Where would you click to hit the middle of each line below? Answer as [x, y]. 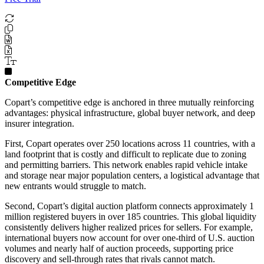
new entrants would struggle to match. [75, 186]
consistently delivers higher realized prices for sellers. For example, [129, 227]
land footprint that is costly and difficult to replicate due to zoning [126, 154]
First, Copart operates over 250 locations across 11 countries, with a [130, 143]
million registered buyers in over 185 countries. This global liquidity [131, 216]
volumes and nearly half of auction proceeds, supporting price [119, 248]
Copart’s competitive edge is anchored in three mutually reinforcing [129, 102]
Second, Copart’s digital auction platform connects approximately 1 [129, 206]
